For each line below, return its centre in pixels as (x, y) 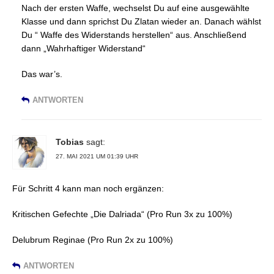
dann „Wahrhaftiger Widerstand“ (83, 49)
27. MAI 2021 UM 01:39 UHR (97, 157)
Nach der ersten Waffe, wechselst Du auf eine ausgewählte (135, 8)
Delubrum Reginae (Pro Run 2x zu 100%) (93, 240)
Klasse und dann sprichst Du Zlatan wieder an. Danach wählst (141, 22)
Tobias (70, 142)
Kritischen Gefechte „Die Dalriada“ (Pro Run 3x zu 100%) (122, 214)
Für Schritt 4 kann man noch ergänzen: (88, 189)
